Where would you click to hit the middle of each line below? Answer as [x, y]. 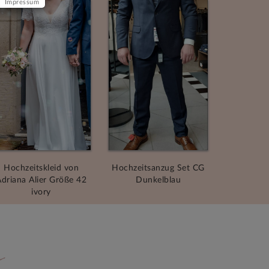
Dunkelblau [158, 180]
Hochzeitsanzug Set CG [158, 168]
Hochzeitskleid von [41, 168]
